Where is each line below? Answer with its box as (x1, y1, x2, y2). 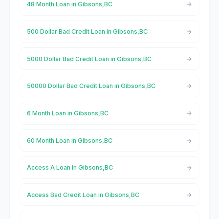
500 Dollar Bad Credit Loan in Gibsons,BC (26, 28, 148, 36)
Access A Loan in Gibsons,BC (26, 164, 113, 172)
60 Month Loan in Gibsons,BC (26, 136, 112, 144)
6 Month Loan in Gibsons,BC (26, 109, 109, 117)
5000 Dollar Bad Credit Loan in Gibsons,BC (26, 55, 152, 63)
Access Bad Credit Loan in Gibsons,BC (26, 191, 139, 198)
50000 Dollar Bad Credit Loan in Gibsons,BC (26, 82, 155, 90)
